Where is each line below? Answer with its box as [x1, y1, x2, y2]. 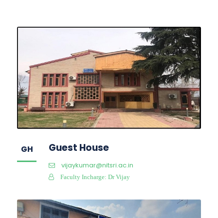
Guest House [49, 141, 109, 154]
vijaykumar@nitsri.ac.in [61, 160, 133, 170]
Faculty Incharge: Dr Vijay [60, 173, 130, 180]
